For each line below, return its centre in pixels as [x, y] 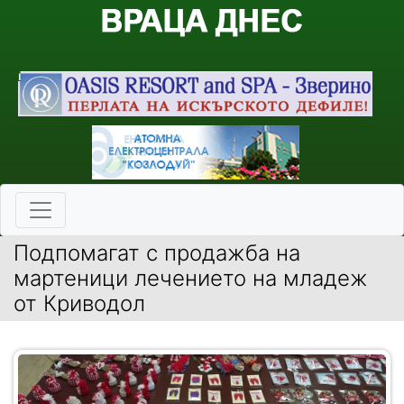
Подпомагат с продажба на [157, 253]
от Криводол [79, 304]
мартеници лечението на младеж [191, 279]
